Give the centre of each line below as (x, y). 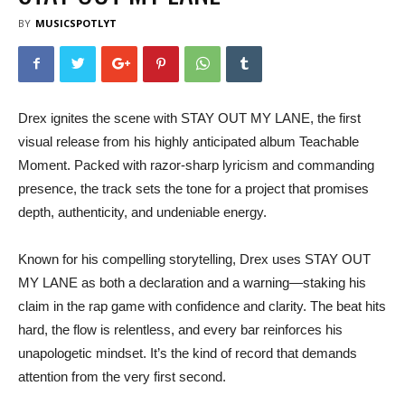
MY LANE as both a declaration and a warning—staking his (192, 282)
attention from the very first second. (122, 376)
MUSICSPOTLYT (76, 23)
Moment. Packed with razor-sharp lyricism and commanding (196, 165)
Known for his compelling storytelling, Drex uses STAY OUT (194, 259)
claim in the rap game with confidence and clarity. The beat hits (202, 306)
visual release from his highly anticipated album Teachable (188, 141)
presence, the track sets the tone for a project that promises (193, 188)
